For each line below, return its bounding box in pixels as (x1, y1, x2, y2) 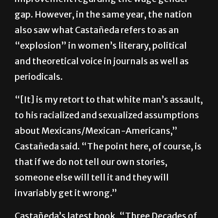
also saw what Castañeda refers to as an (15, 48, 179, 59)
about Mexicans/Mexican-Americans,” (15, 148, 178, 160)
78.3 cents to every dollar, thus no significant (15, 1, 202, 13)
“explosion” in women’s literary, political (15, 63, 187, 75)
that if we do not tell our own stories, (15, 180, 167, 191)
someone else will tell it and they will (15, 195, 169, 207)
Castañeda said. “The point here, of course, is (15, 164, 201, 176)
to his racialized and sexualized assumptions (15, 133, 199, 145)
